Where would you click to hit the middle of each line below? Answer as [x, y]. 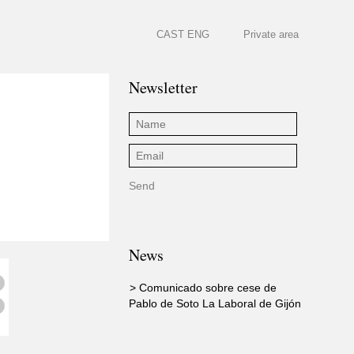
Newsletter [163, 87]
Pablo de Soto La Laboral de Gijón [215, 303]
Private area [271, 34]
